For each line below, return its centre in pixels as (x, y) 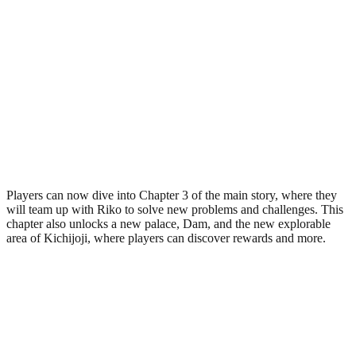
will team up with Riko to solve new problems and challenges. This (175, 209)
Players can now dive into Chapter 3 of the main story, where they (172, 195)
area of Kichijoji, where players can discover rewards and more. (166, 238)
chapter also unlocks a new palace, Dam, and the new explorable (168, 223)
